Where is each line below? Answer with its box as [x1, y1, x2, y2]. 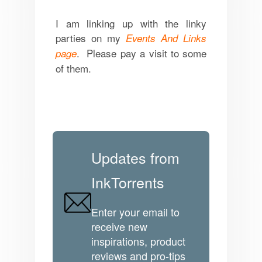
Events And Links [126, 30, 207, 45]
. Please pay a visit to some [76, 45, 207, 60]
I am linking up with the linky [55, 15, 207, 30]
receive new [91, 218, 148, 234]
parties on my [55, 30, 120, 45]
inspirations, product [91, 233, 186, 249]
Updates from [91, 146, 180, 168]
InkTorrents [91, 171, 165, 192]
